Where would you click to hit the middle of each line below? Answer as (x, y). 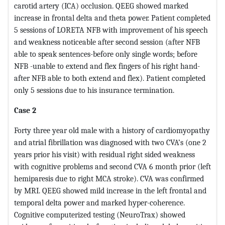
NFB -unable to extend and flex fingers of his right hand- (107, 66)
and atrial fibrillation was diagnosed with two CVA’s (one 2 (110, 142)
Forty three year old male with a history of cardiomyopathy (112, 130)
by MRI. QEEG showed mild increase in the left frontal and (110, 190)
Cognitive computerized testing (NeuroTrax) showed (100, 214)
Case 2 (25, 110)
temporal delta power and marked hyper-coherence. (99, 202)
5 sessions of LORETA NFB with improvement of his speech (111, 30)
